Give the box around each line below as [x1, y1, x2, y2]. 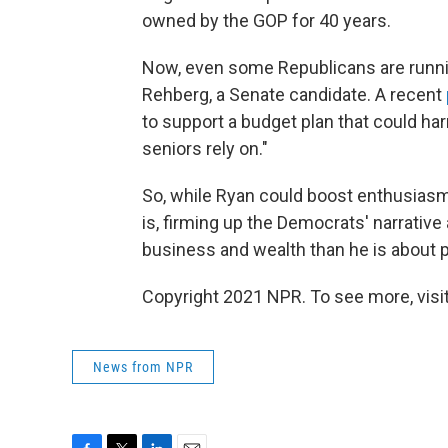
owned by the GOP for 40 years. [142, 9, 391, 31]
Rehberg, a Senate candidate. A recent [142, 83, 446, 105]
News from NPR [93, 358, 193, 375]
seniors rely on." [142, 137, 268, 159]
